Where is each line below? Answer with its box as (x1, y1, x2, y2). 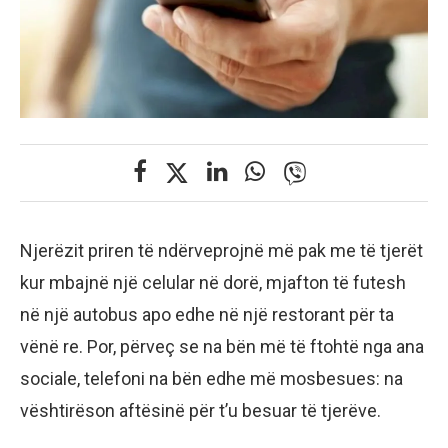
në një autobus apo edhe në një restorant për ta (20, 304, 394, 326)
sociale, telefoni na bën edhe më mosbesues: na (20, 368, 403, 390)
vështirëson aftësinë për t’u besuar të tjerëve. (20, 400, 381, 422)
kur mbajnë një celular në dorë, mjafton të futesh (20, 272, 406, 294)
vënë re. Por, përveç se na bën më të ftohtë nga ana (20, 336, 424, 358)
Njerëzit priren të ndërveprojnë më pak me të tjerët (20, 240, 423, 262)
